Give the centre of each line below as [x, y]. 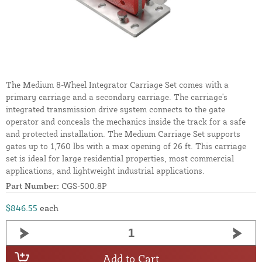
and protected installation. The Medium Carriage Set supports [123, 134]
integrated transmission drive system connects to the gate [116, 109]
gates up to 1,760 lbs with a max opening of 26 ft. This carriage [126, 146]
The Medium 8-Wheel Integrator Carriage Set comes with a [117, 85]
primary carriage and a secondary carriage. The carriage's [117, 97]
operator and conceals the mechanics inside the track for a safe [126, 122]
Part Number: [32, 186]
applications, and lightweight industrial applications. [105, 171]
